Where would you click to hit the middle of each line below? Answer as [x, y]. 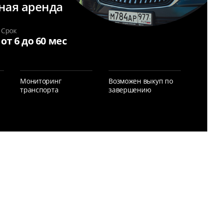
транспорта [39, 90]
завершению [130, 90]
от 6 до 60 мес [34, 41]
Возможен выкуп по [141, 81]
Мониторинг [41, 81]
